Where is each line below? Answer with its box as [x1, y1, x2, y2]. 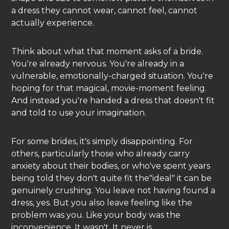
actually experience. [11, 17, 95, 28]
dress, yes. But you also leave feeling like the [11, 197, 193, 208]
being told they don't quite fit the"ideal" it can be [11, 173, 212, 183]
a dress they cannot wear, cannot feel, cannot [11, 5, 198, 15]
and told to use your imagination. [11, 107, 147, 118]
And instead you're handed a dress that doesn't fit [11, 95, 215, 105]
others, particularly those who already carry [11, 148, 190, 158]
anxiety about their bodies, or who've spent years [11, 161, 211, 171]
